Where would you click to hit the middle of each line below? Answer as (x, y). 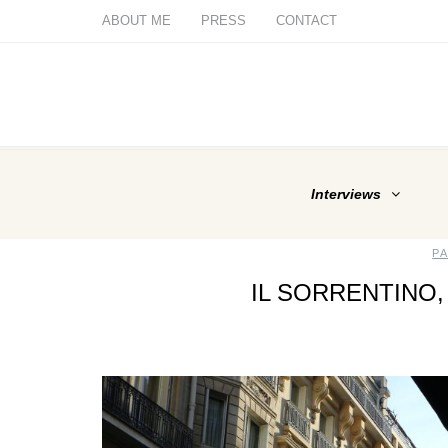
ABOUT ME (136, 20)
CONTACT (306, 20)
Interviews (346, 194)
